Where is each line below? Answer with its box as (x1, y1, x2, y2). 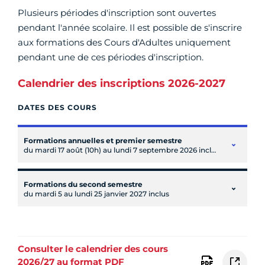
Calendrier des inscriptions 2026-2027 (18, 77, 225, 91)
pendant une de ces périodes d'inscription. (18, 51, 203, 63)
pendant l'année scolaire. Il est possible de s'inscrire (18, 22, 242, 34)
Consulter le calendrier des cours (18, 243, 168, 255)
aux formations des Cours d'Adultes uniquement (18, 37, 231, 49)
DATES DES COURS (18, 103, 97, 112)
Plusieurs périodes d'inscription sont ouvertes (18, 7, 216, 19)
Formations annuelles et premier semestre (24, 135, 182, 145)
